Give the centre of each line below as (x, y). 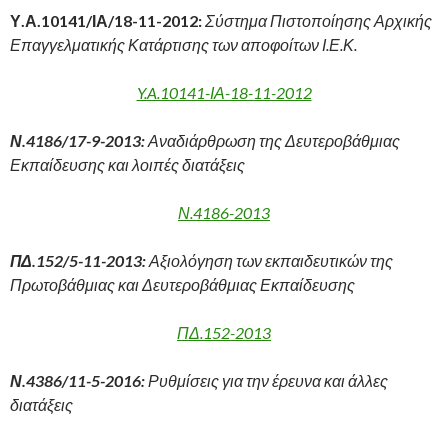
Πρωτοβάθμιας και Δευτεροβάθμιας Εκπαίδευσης (182, 284)
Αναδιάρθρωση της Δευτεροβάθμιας (272, 140)
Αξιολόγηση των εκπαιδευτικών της (269, 260)
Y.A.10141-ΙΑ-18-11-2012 (224, 92)
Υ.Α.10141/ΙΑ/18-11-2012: (107, 20)
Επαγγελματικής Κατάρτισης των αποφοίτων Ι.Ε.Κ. (183, 44)
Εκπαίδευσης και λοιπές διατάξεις (127, 164)
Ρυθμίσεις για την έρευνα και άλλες (266, 380)
